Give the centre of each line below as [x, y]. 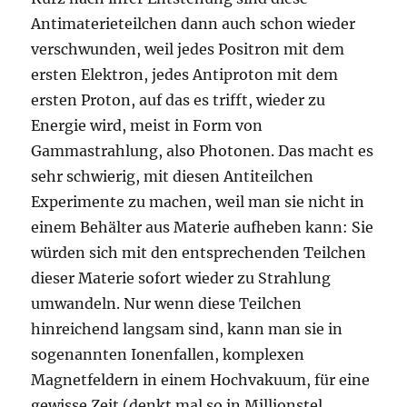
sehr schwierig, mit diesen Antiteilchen [173, 177]
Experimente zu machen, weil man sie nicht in [198, 202]
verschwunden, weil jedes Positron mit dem [188, 50]
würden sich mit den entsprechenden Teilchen [199, 253]
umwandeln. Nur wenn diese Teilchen [167, 304]
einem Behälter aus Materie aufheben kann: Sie [203, 228]
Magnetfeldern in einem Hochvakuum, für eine [201, 380]
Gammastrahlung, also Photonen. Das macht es [203, 151]
